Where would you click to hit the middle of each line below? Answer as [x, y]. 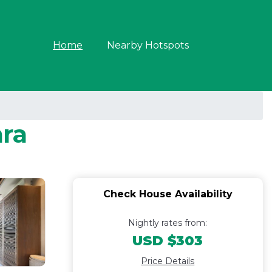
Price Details [168, 261]
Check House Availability [168, 194]
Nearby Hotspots [148, 45]
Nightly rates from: [168, 223]
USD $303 [168, 241]
